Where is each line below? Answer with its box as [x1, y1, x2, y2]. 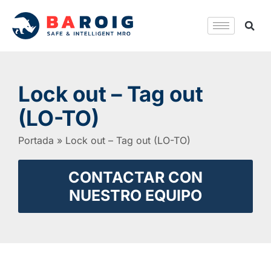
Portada [18, 134, 54, 147]
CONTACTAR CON [68, 168, 203, 187]
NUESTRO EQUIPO [69, 186, 202, 205]
